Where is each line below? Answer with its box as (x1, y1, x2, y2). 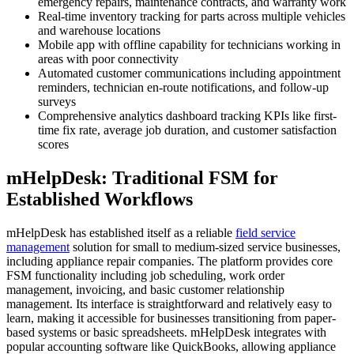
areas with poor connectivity (38, 52, 179, 66)
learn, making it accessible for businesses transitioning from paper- (6, 311, 336, 326)
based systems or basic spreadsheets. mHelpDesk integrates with (6, 326, 326, 340)
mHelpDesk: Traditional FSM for (6, 168, 278, 189)
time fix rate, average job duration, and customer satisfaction (38, 123, 337, 137)
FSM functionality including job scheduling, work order (6, 269, 284, 283)
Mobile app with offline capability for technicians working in (38, 38, 341, 52)
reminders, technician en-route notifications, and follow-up (38, 81, 329, 95)
